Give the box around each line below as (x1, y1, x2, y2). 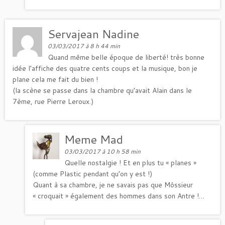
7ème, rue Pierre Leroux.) (13, 96, 93, 106)
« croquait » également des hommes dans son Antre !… (33, 190, 204, 201)
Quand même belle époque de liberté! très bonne (48, 52, 205, 62)
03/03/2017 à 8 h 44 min (48, 41, 121, 50)
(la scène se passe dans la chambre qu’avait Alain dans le (13, 85, 192, 95)
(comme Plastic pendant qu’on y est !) (33, 168, 152, 179)
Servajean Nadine (48, 25, 140, 42)
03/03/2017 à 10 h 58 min (64, 147, 141, 156)
